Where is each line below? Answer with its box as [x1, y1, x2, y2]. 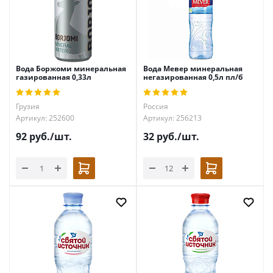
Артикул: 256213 [143, 113, 202, 124]
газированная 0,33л [16, 72, 91, 83]
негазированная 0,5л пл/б [143, 72, 243, 83]
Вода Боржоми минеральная [16, 63, 126, 74]
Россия [143, 101, 168, 112]
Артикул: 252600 [16, 113, 74, 124]
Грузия [16, 101, 40, 112]
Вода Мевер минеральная [143, 63, 243, 74]
